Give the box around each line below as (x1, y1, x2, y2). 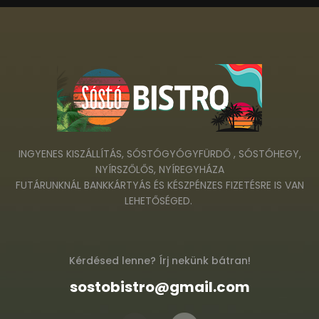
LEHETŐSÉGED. (124, 193, 195, 208)
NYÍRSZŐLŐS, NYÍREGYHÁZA (95, 162, 224, 177)
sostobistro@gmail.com (69, 276, 250, 297)
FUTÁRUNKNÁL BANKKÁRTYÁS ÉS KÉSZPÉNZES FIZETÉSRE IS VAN (15, 177, 304, 192)
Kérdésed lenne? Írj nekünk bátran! (68, 253, 251, 268)
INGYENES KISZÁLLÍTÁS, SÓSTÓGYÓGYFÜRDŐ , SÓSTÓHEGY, (18, 146, 301, 161)
